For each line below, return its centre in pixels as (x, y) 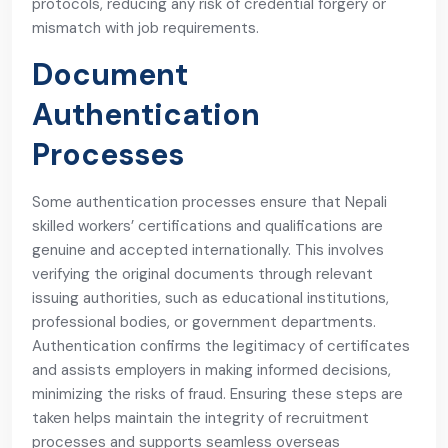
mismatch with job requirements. (145, 28)
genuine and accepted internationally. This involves (208, 250)
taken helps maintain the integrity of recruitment (200, 418)
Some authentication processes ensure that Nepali (209, 202)
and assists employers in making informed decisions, (211, 370)
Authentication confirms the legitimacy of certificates (221, 346)
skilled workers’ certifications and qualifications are (207, 226)
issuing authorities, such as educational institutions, (210, 298)
